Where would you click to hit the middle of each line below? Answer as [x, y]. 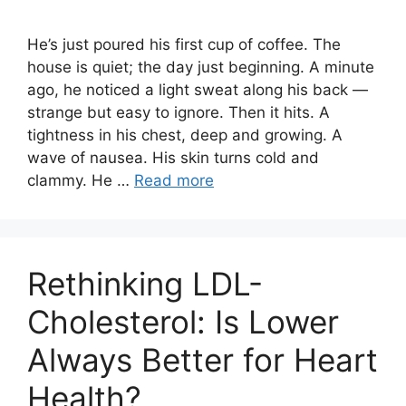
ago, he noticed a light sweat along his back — [198, 90]
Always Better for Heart [203, 360]
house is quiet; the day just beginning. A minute [201, 67]
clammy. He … [81, 180]
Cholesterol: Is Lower [183, 322]
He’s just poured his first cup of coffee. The [184, 44]
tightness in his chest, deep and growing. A [185, 135]
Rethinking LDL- [145, 284]
